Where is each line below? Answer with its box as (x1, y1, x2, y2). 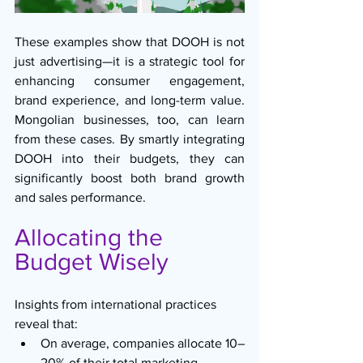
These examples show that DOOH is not (15, 35, 245, 49)
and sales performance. (15, 190, 146, 205)
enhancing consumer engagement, (15, 74, 245, 88)
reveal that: (15, 317, 78, 331)
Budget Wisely (15, 249, 169, 275)
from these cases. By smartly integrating (15, 132, 245, 147)
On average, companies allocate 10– (41, 336, 245, 351)
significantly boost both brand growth (15, 171, 245, 186)
